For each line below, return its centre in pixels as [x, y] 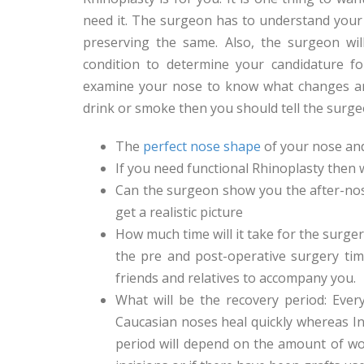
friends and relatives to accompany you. [236, 278]
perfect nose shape [202, 146]
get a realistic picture [179, 212]
